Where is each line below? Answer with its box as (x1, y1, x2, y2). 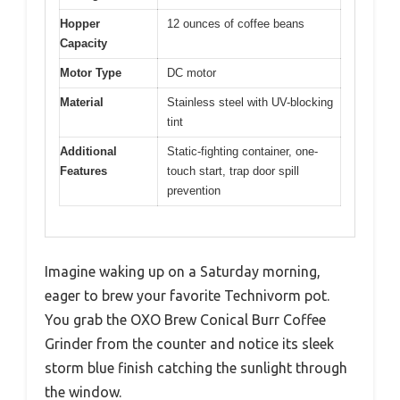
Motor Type (60, 65, 121, 79)
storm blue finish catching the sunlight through (45, 360, 347, 376)
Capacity (60, 36, 107, 50)
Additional (60, 144, 117, 158)
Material (60, 95, 104, 109)
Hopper (60, 16, 100, 30)
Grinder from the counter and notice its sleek (45, 336, 334, 352)
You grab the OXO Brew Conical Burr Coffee (45, 312, 326, 328)
